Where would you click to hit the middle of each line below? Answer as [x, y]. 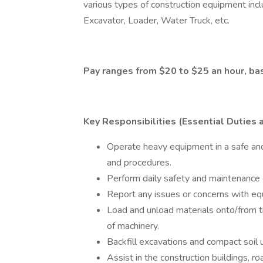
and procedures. [139, 163]
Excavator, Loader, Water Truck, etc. [156, 21]
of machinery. [133, 226]
